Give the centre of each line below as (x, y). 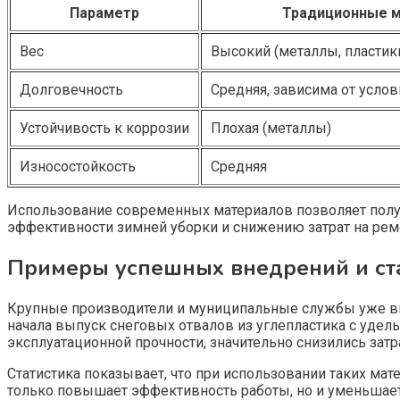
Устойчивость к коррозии (104, 129)
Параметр (104, 13)
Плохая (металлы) (271, 129)
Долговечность (71, 90)
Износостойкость (78, 167)
